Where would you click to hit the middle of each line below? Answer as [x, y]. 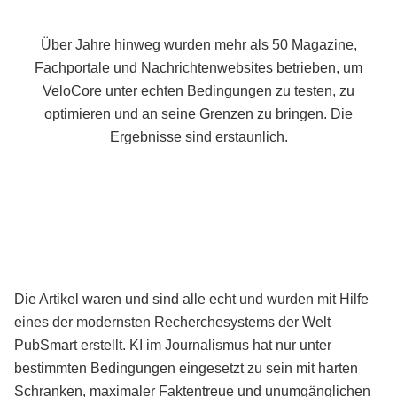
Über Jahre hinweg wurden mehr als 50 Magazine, [198, 45]
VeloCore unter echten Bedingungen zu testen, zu [198, 91]
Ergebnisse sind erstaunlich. [198, 137]
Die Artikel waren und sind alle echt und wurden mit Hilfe [191, 299]
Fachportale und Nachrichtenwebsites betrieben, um [198, 68]
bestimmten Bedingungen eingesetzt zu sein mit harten [186, 368]
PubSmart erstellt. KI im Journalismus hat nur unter [173, 345]
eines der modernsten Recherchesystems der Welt [172, 322]
